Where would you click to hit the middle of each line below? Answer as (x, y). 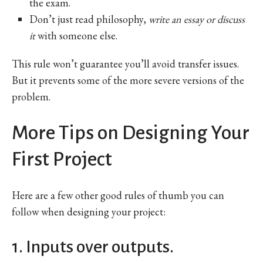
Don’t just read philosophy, (89, 19)
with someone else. (76, 35)
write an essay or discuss (197, 19)
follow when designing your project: (89, 211)
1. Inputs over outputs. (93, 246)
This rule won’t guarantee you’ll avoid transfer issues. (125, 63)
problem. (31, 96)
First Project (62, 159)
